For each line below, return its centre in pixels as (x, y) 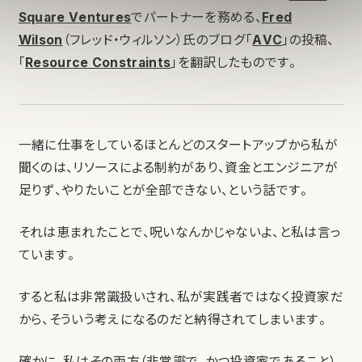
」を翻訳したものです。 (234, 63)
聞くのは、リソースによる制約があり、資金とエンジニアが (178, 167)
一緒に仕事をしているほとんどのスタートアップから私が (178, 145)
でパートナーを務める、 (196, 18)
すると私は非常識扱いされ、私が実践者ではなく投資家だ (181, 297)
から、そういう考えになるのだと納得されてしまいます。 (172, 319)
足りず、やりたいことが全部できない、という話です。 (163, 190)
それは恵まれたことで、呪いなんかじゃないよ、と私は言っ (180, 232)
